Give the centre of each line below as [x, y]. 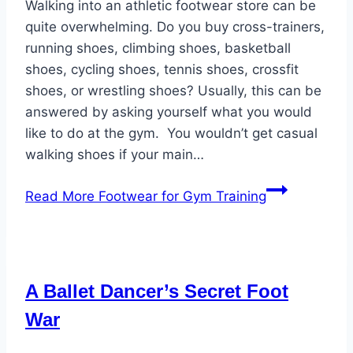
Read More [60, 196]
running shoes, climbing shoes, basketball [158, 48]
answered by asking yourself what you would [169, 111]
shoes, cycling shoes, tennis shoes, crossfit [162, 69]
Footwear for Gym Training [180, 196]
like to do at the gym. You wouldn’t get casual [171, 133]
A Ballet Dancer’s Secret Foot [157, 291]
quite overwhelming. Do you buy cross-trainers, [175, 26]
